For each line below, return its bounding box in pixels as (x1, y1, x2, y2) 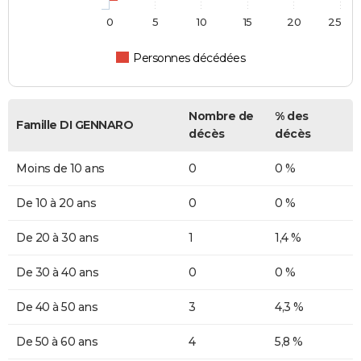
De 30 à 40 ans (16, 265, 98, 280)
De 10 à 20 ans (16, 196, 96, 211)
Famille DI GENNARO (16, 118, 133, 133)
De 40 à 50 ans (16, 300, 98, 315)
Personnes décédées (133, 51, 246, 66)
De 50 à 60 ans (16, 334, 98, 350)
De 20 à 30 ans (16, 230, 98, 246)
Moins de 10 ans (16, 161, 105, 176)
